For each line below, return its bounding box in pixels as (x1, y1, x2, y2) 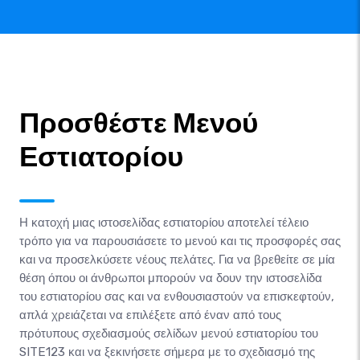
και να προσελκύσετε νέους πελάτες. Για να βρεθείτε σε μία (19, 252, 335, 267)
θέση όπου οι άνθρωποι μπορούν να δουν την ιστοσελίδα (19, 270, 322, 285)
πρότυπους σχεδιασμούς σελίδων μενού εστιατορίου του (19, 325, 318, 341)
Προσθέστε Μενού (19, 106, 258, 140)
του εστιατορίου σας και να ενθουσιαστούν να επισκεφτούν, (19, 288, 334, 304)
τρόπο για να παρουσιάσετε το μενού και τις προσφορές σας (19, 233, 341, 248)
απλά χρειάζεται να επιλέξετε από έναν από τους (19, 307, 281, 322)
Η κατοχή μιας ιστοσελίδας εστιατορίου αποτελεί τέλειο (19, 215, 309, 230)
